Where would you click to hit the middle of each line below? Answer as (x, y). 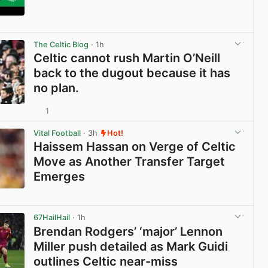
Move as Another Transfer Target (130, 162)
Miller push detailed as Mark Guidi (131, 246)
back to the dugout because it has (132, 73)
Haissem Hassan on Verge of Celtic (135, 147)
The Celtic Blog (61, 45)
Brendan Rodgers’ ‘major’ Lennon (128, 231)
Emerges (60, 177)
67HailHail (52, 218)
